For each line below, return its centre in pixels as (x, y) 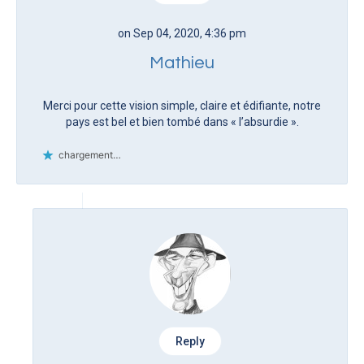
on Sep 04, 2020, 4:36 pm (182, 33)
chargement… (90, 154)
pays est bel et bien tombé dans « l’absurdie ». (182, 121)
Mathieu (182, 63)
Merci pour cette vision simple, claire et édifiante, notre (182, 105)
